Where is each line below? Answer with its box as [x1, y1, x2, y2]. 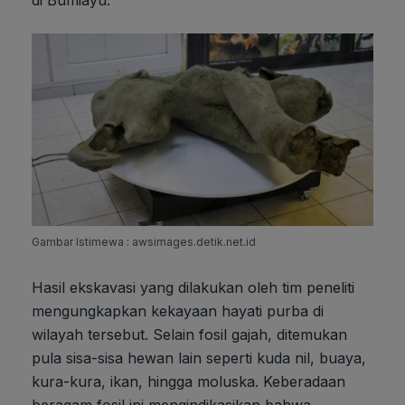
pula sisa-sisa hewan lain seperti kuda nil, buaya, [32, 349, 366, 368]
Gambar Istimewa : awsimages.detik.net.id [32, 235, 256, 250]
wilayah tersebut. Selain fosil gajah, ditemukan [32, 325, 347, 344]
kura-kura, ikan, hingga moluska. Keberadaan [32, 372, 345, 391]
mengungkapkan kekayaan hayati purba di [32, 302, 324, 321]
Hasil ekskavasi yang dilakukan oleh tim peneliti [32, 278, 354, 297]
